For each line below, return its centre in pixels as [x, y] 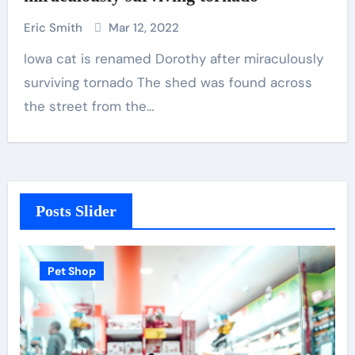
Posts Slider [76, 211]
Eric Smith [54, 28]
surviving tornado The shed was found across [168, 82]
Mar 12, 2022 [143, 28]
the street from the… [89, 106]
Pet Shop [71, 271]
